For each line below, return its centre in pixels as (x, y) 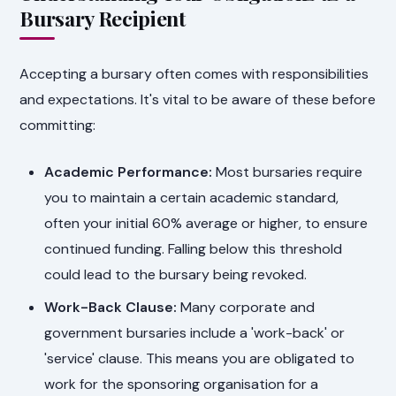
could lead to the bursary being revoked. (176, 274)
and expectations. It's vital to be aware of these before (198, 99)
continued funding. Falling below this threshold (194, 248)
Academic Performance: (129, 171)
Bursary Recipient (103, 18)
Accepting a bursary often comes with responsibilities (194, 73)
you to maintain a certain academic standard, (192, 197)
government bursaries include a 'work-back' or (195, 332)
